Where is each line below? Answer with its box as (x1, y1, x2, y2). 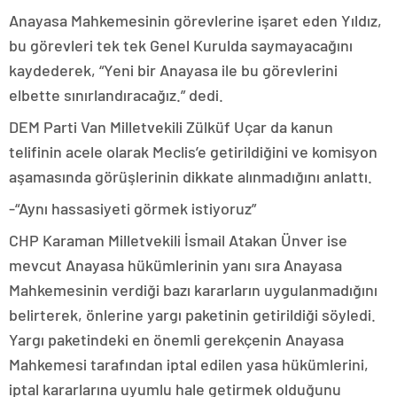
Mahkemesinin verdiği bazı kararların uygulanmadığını (9, 280, 378, 300)
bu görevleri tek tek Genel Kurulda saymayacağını (9, 35, 353, 56)
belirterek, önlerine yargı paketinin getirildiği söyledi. (9, 305, 376, 325)
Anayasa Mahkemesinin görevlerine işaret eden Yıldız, (9, 11, 382, 31)
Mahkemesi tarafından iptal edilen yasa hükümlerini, (9, 354, 369, 375)
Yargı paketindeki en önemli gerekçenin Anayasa (9, 330, 344, 350)
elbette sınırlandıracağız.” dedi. (9, 85, 223, 105)
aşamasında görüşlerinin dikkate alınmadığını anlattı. (9, 167, 372, 187)
